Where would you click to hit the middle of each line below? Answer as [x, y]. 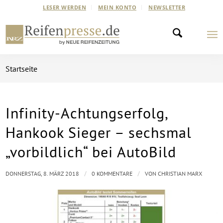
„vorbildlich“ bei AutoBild [91, 152]
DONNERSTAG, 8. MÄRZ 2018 [43, 173]
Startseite [22, 69]
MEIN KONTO [117, 7]
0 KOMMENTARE [112, 173]
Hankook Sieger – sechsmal [99, 132]
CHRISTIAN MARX [180, 173]
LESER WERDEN [64, 7]
